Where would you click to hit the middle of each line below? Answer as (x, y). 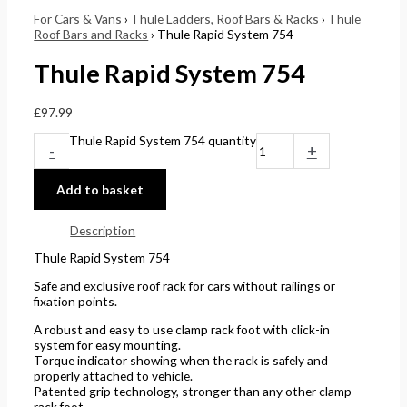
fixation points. (76, 302)
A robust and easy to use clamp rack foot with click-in (182, 329)
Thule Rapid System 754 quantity (163, 141)
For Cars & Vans (78, 18)
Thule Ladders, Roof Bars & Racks (225, 18)
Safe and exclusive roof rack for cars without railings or (185, 286)
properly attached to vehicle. (114, 375)
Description (103, 230)
